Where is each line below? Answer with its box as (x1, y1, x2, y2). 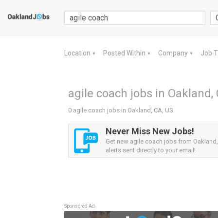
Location (64, 49, 92, 57)
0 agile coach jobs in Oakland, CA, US (68, 107, 173, 114)
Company (158, 49, 189, 57)
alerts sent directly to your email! (106, 146, 196, 154)
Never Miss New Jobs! (106, 126, 194, 136)
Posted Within (103, 49, 147, 57)
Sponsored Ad (64, 203, 95, 209)
